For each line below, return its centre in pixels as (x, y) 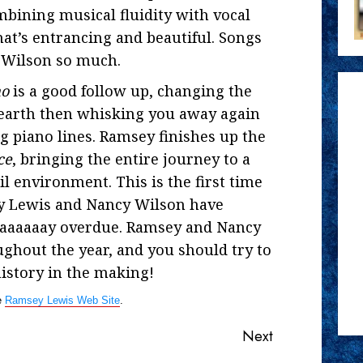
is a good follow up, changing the (130, 91)
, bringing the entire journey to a (131, 159)
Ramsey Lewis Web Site (62, 300)
